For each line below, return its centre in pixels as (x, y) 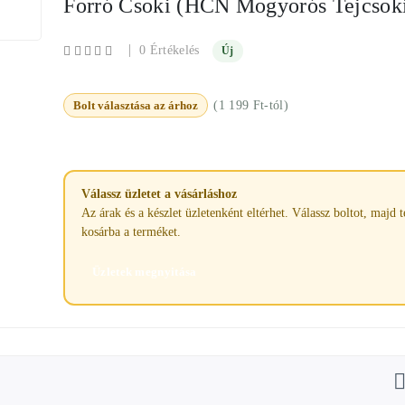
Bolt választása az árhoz (136, 105)
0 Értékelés (170, 50)
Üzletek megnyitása (144, 272)
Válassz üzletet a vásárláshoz (159, 193)
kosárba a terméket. (131, 231)
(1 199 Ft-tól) (251, 105)
